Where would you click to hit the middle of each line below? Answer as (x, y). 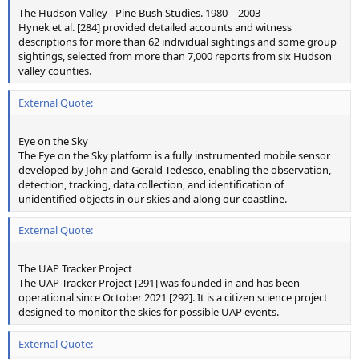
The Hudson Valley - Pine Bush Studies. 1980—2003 (139, 13)
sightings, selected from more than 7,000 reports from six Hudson (175, 56)
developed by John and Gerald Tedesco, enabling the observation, (175, 169)
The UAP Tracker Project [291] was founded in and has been (159, 283)
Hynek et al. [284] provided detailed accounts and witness (155, 28)
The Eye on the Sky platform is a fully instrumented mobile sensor (174, 155)
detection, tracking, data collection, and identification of (151, 184)
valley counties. (55, 71)
